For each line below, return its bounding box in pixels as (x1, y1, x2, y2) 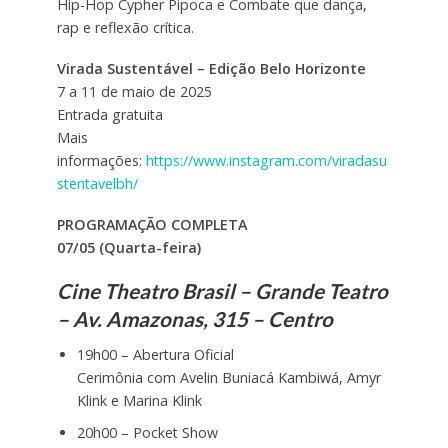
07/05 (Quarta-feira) (56, 237, 201, 257)
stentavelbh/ (56, 173, 138, 193)
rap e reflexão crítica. (56, 17, 194, 37)
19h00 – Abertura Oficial (76, 345, 234, 365)
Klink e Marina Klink (76, 391, 202, 411)
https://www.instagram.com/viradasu (145, 150, 387, 170)
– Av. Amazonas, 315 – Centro (56, 306, 333, 331)
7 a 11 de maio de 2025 (56, 81, 212, 101)
